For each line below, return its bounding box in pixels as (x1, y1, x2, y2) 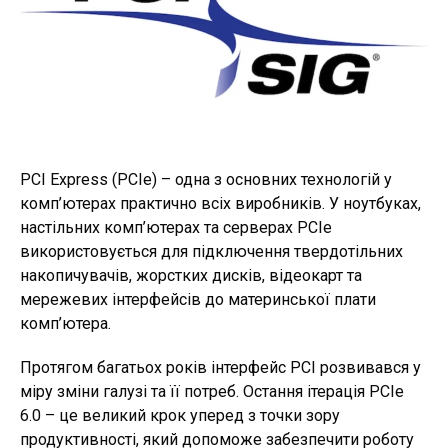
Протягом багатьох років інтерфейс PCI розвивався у (20, 358, 421, 378)
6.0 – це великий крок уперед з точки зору (20, 406, 340, 426)
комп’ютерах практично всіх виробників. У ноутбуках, (20, 194, 421, 214)
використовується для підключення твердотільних (20, 242, 403, 262)
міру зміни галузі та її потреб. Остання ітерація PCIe (20, 382, 404, 402)
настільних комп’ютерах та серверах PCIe (20, 218, 332, 238)
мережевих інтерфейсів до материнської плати (20, 290, 376, 310)
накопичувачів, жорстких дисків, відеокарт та (20, 266, 362, 286)
